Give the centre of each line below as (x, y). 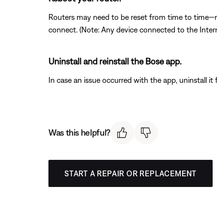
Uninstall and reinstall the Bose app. (115, 61)
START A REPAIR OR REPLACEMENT (131, 174)
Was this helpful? (79, 133)
